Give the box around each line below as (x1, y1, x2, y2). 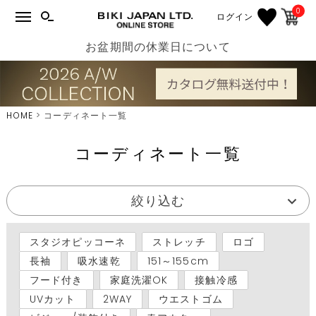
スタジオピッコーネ (29, 234, 126, 249)
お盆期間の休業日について (85, 38, 231, 55)
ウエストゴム (159, 291, 223, 306)
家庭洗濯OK (109, 272, 169, 287)
